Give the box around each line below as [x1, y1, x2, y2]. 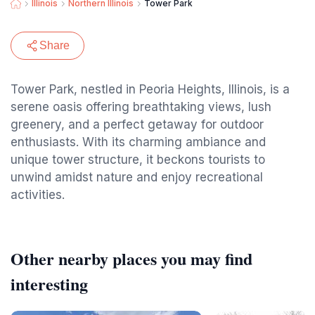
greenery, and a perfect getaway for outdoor [11, 117, 264, 131]
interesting [11, 271, 88, 296]
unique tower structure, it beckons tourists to [11, 153, 265, 167]
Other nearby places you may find [11, 246, 252, 271]
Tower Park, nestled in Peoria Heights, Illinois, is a [11, 82, 290, 96]
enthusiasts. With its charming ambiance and [11, 135, 266, 149]
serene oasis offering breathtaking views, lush [11, 100, 271, 114]
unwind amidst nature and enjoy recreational [11, 170, 263, 184]
